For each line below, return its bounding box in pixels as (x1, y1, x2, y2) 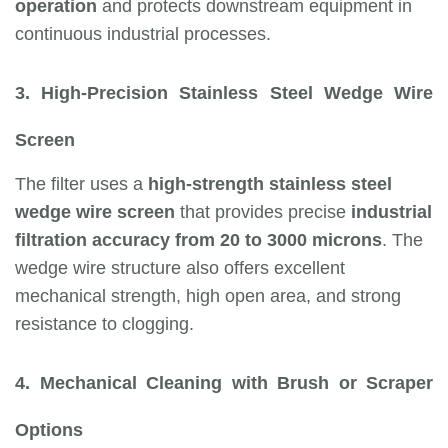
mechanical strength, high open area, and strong (15, 286, 401, 306)
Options (15, 420, 83, 440)
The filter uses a (15, 174, 148, 194)
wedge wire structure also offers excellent (15, 258, 345, 278)
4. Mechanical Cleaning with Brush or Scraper (15, 373, 433, 393)
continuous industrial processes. (15, 24, 271, 44)
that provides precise (175, 202, 351, 222)
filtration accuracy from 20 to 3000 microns (15, 230, 382, 250)
